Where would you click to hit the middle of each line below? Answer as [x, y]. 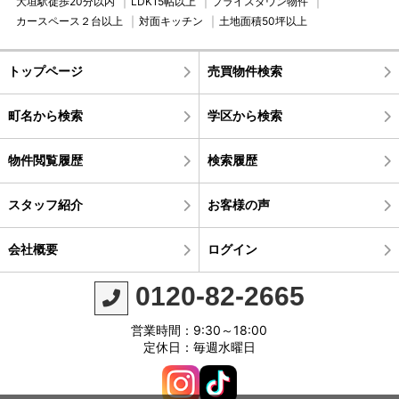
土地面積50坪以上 [263, 21]
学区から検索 [244, 116]
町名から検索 [45, 116]
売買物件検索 [244, 71]
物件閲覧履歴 [45, 160]
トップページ [45, 71]
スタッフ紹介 [45, 205]
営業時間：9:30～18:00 [199, 330]
